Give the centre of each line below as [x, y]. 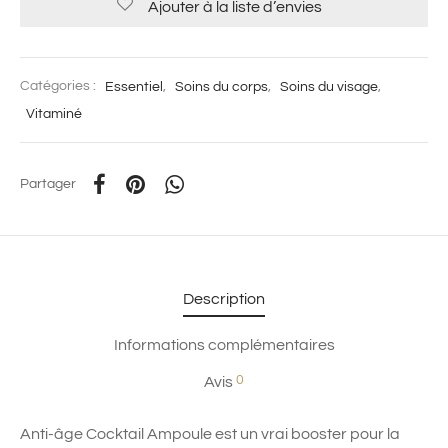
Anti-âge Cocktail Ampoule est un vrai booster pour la [210, 433]
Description [224, 298]
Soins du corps [221, 86]
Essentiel [134, 86]
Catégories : [59, 86]
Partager [48, 183]
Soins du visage [329, 86]
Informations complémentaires [224, 345]
